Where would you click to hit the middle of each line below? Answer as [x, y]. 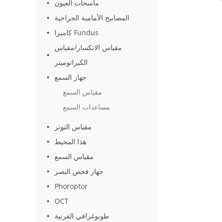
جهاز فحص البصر [79, 171]
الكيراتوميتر [71, 62]
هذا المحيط [71, 141]
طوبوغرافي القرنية [82, 216]
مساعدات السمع [86, 107]
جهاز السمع [71, 77]
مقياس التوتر [73, 127]
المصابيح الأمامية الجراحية [92, 18]
